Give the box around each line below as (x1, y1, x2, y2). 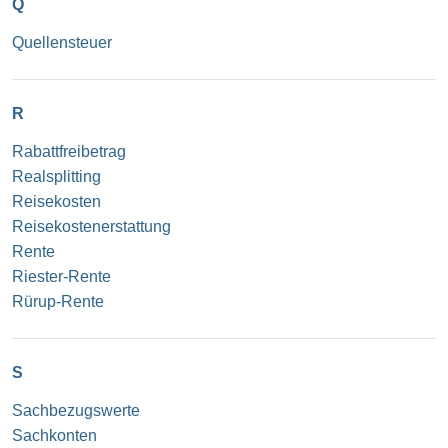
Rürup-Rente (12, 292, 104, 310)
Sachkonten (12, 426, 97, 444)
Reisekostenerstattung (12, 217, 171, 235)
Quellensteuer (12, 33, 112, 51)
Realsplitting (12, 167, 101, 185)
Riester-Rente (12, 267, 111, 285)
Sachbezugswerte (12, 401, 140, 419)
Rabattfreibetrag (12, 142, 126, 160)
